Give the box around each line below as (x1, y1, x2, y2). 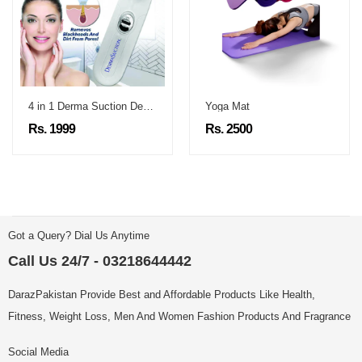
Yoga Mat (205, 100, 250, 113)
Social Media (8, 346, 69, 359)
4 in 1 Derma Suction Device (143, 100, 154, 113)
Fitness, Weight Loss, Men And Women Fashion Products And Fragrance (8, 310, 351, 323)
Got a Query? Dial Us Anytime (8, 229, 149, 242)
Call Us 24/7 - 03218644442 (8, 253, 192, 270)
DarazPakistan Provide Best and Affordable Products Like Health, (8, 288, 315, 301)
